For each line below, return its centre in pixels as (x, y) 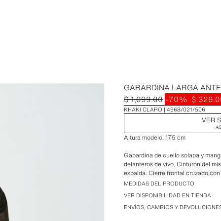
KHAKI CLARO (143, 110)
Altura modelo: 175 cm (155, 137)
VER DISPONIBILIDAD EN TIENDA (168, 195)
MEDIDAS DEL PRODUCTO (159, 184)
